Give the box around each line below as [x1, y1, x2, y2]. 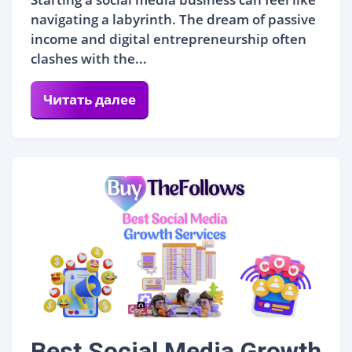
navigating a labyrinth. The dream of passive [31, 9, 316, 28]
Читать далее [43, 90, 136, 108]
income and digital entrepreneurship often [31, 29, 306, 48]
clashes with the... [31, 49, 147, 68]
